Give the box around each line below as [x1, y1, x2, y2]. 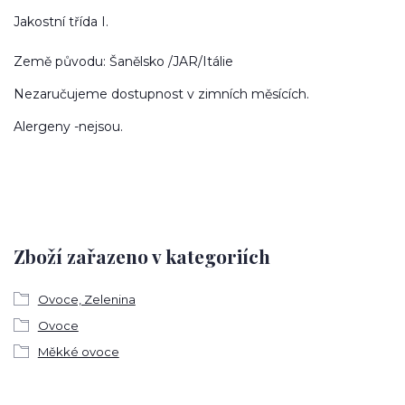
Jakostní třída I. [14, 14, 108, 31]
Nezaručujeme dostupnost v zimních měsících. [14, 86, 309, 103]
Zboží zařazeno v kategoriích [14, 242, 270, 268]
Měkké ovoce [37, 344, 119, 359]
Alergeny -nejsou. [14, 118, 123, 136]
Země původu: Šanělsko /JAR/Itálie [14, 53, 233, 71]
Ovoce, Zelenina [37, 292, 136, 306]
